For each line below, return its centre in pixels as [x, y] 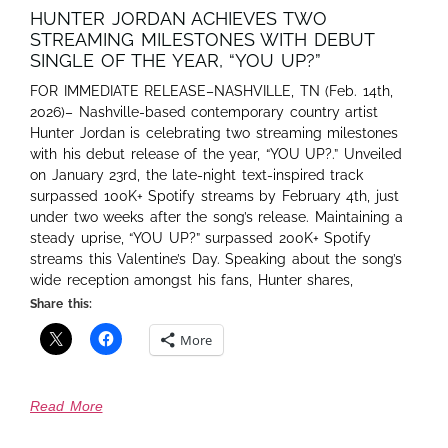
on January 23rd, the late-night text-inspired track [196, 174]
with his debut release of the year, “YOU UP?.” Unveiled [216, 153]
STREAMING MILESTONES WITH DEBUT [202, 39]
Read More [66, 405]
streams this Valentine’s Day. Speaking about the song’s [216, 258]
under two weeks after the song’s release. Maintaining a [216, 216]
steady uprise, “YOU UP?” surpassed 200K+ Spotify [200, 237]
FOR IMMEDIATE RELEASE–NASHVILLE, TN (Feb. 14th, [211, 90]
